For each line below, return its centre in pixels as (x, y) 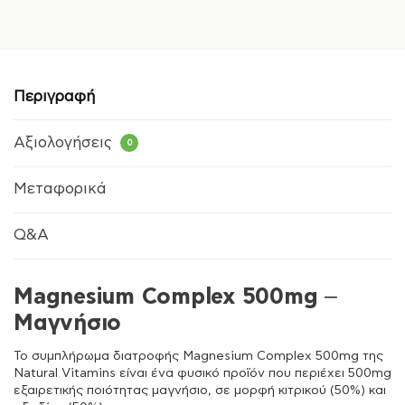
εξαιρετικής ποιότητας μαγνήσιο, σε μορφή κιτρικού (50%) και (200, 391)
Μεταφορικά (60, 189)
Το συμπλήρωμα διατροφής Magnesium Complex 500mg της (198, 357)
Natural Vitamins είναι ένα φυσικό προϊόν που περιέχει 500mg (202, 374)
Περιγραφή (54, 96)
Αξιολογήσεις (65, 142)
